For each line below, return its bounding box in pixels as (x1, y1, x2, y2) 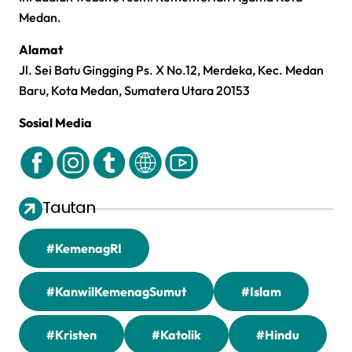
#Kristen (46, 326, 97, 343)
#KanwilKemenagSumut (46, 283, 186, 299)
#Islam (241, 283, 281, 299)
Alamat (19, 41, 63, 57)
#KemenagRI (46, 240, 122, 256)
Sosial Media (19, 114, 92, 130)
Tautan (42, 196, 96, 218)
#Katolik (152, 326, 201, 343)
